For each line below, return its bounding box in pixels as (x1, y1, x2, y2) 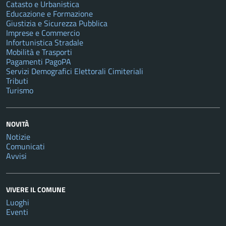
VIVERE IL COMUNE (6, 184, 66, 195)
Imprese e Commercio (6, 27, 80, 39)
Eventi (6, 206, 28, 218)
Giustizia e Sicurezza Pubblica (6, 17, 107, 30)
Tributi (6, 75, 28, 87)
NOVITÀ (6, 119, 29, 130)
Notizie (6, 131, 30, 143)
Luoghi (6, 196, 29, 209)
